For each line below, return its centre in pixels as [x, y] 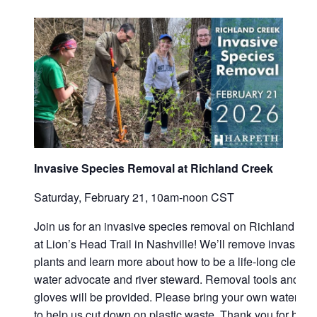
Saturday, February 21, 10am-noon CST [134, 197]
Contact [121, 30]
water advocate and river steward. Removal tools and [167, 279]
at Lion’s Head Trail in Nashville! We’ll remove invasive [172, 244]
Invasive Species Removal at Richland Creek [155, 168]
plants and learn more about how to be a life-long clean [172, 262]
